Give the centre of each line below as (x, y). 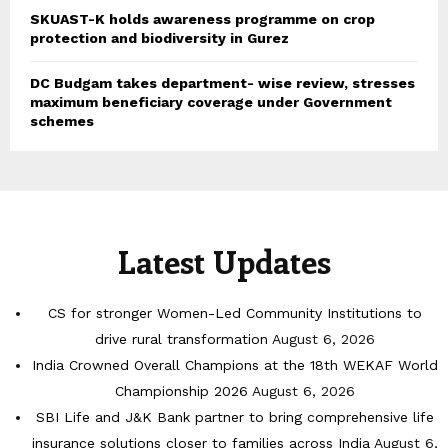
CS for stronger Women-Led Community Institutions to (234, 313)
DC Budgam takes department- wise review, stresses (222, 83)
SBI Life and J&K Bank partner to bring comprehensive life (234, 417)
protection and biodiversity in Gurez (159, 38)
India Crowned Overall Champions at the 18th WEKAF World (234, 365)
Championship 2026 (181, 391)
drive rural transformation (181, 339)
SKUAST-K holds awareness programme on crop (202, 19)
